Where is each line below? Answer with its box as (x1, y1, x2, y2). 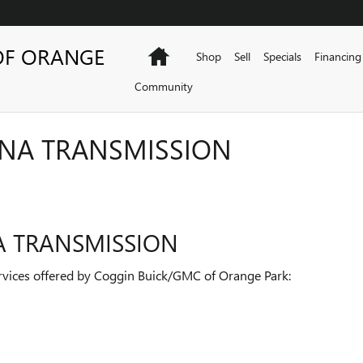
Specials (263, 49, 301, 64)
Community (134, 79, 193, 94)
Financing (314, 49, 361, 64)
